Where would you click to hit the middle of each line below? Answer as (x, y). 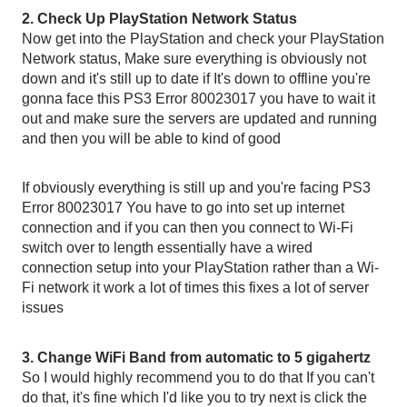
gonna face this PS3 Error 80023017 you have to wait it (199, 99)
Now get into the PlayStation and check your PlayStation (203, 39)
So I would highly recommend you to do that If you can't (198, 377)
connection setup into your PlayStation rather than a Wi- (200, 268)
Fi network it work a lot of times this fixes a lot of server (195, 288)
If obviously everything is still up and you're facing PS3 (196, 188)
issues (43, 308)
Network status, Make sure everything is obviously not (194, 59)
